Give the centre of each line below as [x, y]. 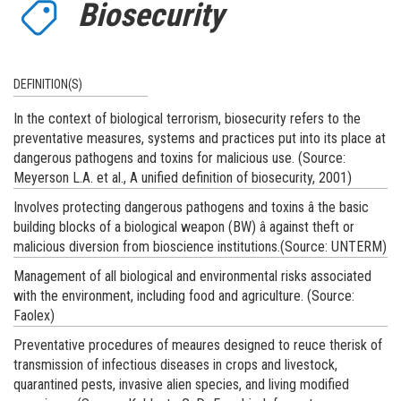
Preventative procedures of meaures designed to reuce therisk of [198, 345]
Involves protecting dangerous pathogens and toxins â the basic [191, 207]
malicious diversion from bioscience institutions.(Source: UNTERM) [200, 246]
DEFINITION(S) [48, 84]
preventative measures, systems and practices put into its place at [200, 138]
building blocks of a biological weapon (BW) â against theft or [184, 226]
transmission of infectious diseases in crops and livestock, [175, 364]
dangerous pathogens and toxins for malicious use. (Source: [179, 158]
